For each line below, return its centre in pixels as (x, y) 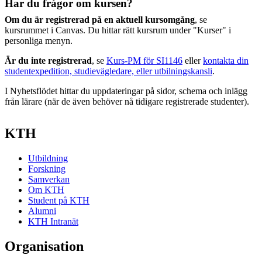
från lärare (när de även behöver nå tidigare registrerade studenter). (127, 101)
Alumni (42, 211)
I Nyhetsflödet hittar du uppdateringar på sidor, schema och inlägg (126, 91)
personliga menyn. (39, 41)
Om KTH (46, 189)
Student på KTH (59, 200)
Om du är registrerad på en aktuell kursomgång (100, 20)
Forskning (47, 168)
